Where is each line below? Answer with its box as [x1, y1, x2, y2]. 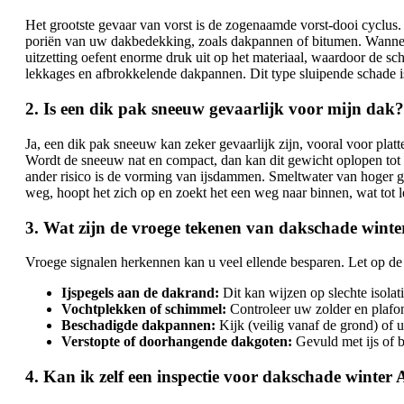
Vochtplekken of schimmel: [61, 301, 226, 317]
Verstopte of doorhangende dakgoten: [61, 334, 292, 350]
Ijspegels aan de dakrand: [61, 285, 219, 301]
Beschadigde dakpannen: [61, 317, 216, 334]
